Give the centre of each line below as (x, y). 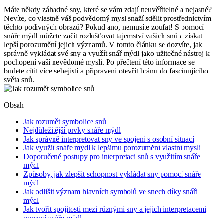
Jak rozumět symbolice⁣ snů (65, 121)
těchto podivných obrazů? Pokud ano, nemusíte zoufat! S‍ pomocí (104, 27)
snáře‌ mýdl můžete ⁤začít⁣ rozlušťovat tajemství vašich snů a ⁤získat (103, 36)
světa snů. (19, 79)
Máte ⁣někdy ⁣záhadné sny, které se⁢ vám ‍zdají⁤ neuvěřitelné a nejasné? (108, 9)
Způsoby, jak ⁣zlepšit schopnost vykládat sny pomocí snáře (112, 174)
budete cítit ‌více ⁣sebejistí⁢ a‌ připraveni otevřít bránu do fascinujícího (106, 71)
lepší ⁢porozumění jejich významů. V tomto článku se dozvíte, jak (103, 44)
